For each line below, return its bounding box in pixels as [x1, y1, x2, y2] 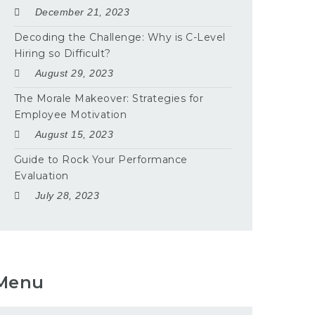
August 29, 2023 [34, 67, 114, 79]
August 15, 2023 [34, 128, 114, 140]
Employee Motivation [13, 108, 127, 121]
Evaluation [13, 169, 69, 182]
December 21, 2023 [34, 6, 130, 18]
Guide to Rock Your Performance [13, 153, 188, 166]
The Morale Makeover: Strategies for [13, 91, 204, 105]
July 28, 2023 [34, 189, 100, 201]
